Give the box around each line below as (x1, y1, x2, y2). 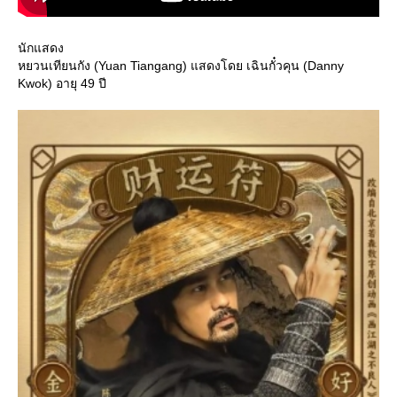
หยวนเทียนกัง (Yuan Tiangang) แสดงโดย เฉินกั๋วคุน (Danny (18, 58, 344, 73)
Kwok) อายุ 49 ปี (18, 75, 106, 90)
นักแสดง (18, 40, 64, 55)
